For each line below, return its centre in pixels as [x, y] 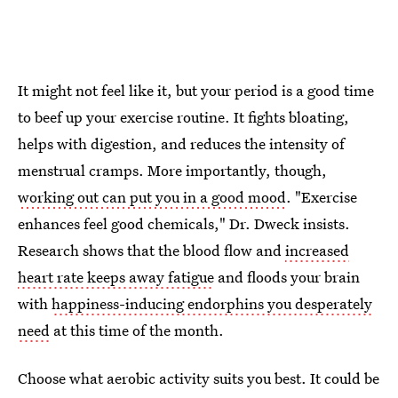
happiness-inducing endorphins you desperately [212, 303]
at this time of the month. [137, 330]
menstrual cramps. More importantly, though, [172, 170]
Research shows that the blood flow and [151, 250]
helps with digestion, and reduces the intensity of [181, 143]
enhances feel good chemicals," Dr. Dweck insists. [184, 223]
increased [317, 250]
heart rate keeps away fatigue [116, 276]
